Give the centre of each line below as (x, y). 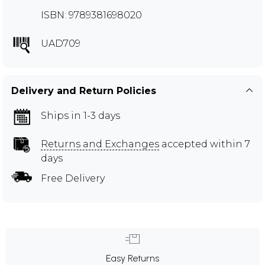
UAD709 (61, 43)
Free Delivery (73, 178)
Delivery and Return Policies (84, 91)
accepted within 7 (205, 144)
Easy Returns (132, 258)
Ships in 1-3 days (80, 115)
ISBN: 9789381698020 (91, 15)
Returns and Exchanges (100, 144)
